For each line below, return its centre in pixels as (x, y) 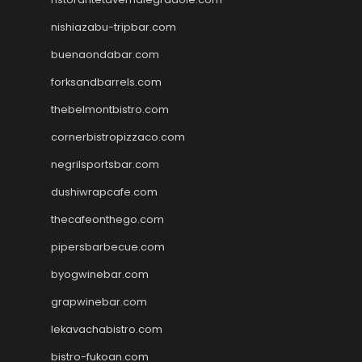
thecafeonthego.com (107, 219)
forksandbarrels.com (106, 82)
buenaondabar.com (105, 54)
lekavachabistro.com (107, 329)
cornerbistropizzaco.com (118, 137)
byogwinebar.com (100, 274)
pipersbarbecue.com (108, 246)
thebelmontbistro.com (110, 109)
